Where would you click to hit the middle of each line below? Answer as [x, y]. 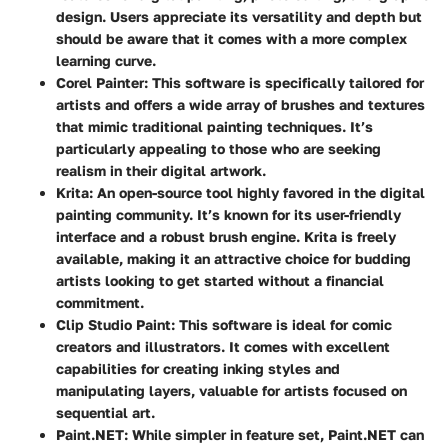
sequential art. [105, 413]
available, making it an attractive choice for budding [233, 259]
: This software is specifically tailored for [284, 83]
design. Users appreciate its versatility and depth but [239, 17]
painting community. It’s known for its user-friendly [228, 215]
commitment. [100, 303]
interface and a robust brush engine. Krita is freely [226, 237]
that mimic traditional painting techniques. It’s [214, 127]
